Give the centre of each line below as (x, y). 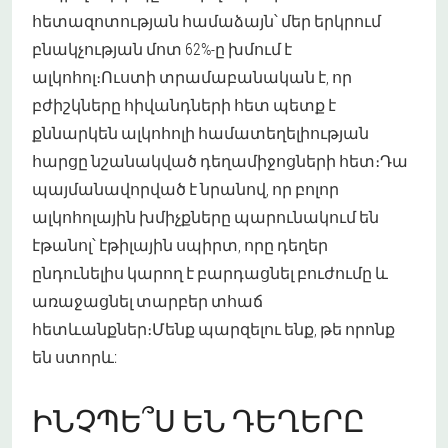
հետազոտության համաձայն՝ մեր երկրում (206, 21)
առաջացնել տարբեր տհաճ (147, 301)
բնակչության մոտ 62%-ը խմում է (162, 49)
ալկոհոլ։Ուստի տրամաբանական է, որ (192, 77)
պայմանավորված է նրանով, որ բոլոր (185, 189)
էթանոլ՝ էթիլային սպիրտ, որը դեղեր (180, 245)
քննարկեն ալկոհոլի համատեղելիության (200, 133)
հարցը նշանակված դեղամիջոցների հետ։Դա (220, 161)
